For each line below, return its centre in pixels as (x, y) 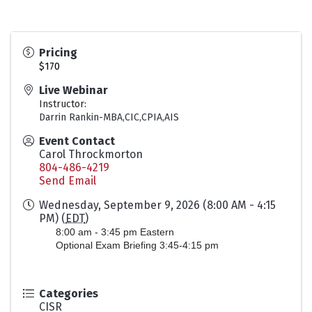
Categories (69, 293)
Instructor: (63, 104)
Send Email (68, 180)
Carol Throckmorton (91, 154)
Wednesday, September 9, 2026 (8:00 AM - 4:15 (157, 205)
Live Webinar (73, 90)
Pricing (58, 52)
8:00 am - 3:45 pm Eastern (115, 232)
